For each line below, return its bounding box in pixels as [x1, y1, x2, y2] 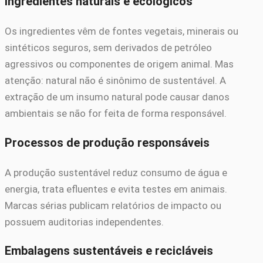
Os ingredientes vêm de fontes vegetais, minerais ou [5, 25, 238, 37]
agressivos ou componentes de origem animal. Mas [5, 58, 234, 70]
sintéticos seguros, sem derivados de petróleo [5, 41, 212, 53]
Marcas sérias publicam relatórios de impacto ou [5, 199, 221, 211]
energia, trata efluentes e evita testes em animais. [5, 183, 227, 195]
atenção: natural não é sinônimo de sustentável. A [5, 74, 226, 86]
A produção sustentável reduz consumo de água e [5, 166, 227, 178]
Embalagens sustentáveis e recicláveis [5, 244, 213, 258]
